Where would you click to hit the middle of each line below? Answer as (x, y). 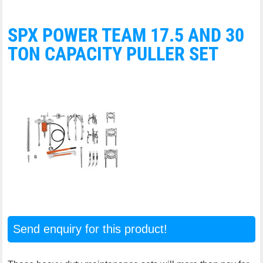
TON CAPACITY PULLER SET (113, 54)
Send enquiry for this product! (90, 229)
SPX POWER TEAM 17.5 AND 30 (126, 35)
